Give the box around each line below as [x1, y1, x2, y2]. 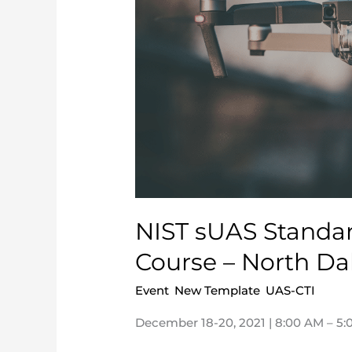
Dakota [134, 93, 178, 109]
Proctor [134, 15, 181, 31]
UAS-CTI [266, 282, 316, 298]
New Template [174, 282, 261, 298]
